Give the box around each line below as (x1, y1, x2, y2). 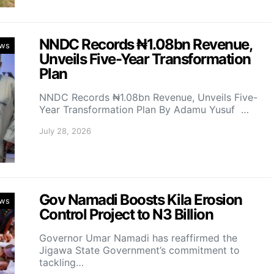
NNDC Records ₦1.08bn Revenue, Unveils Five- (39, 91, 257, 103)
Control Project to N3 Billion (39, 206, 213, 223)
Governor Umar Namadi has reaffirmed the (39, 232, 237, 244)
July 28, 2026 (39, 126, 91, 136)
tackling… (39, 256, 84, 268)
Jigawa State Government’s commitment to (39, 244, 240, 256)
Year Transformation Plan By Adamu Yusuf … (39, 103, 249, 116)
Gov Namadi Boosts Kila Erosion (39, 191, 242, 209)
